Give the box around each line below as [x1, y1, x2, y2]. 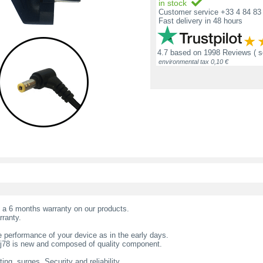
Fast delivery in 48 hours [156, 16, 242, 26]
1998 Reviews [204, 48, 251, 58]
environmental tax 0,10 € [159, 58, 228, 66]
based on [168, 48, 204, 58]
